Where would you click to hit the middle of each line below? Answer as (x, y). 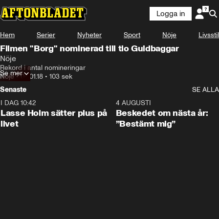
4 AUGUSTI (133, 103)
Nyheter (89, 35)
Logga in (171, 14)
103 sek (61, 77)
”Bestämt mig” (146, 124)
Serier (46, 35)
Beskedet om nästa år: (162, 113)
